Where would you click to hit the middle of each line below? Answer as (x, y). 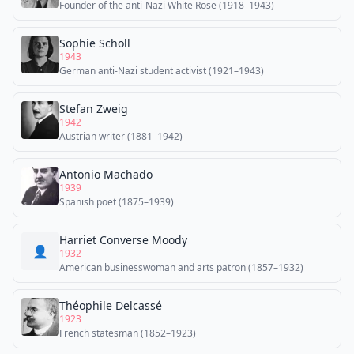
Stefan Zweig (94, 109)
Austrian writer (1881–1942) (121, 136)
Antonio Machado (106, 174)
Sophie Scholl (95, 43)
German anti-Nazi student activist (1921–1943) (162, 71)
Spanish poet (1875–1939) (117, 202)
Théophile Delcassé (111, 305)
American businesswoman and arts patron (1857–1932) (181, 267)
